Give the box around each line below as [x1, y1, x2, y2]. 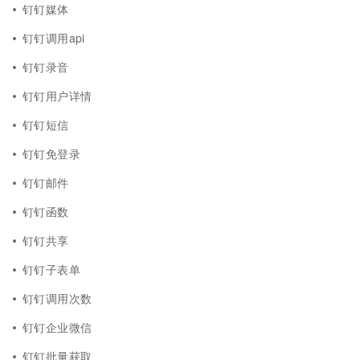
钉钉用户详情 [22, 88, 92, 104]
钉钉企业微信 [22, 319, 92, 335]
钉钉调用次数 [22, 290, 92, 306]
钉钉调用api [22, 30, 85, 46]
